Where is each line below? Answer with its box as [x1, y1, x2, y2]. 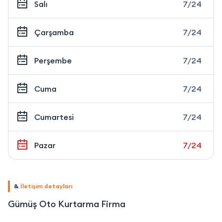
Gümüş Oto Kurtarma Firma [8, 198, 125, 210]
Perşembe [34, 55, 72, 66]
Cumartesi [34, 112, 74, 122]
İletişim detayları [20, 182, 72, 190]
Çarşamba [34, 27, 74, 38]
